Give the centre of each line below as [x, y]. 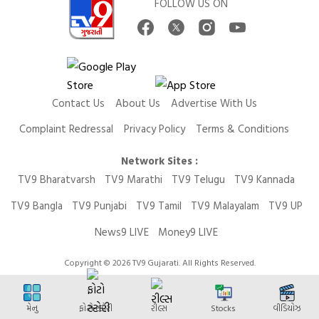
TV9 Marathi [134, 179]
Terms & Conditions [242, 129]
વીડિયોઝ [287, 308]
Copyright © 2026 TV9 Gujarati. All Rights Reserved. [159, 262]
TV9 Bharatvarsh [57, 179]
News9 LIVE [122, 232]
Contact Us [78, 103]
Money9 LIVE [188, 232]
